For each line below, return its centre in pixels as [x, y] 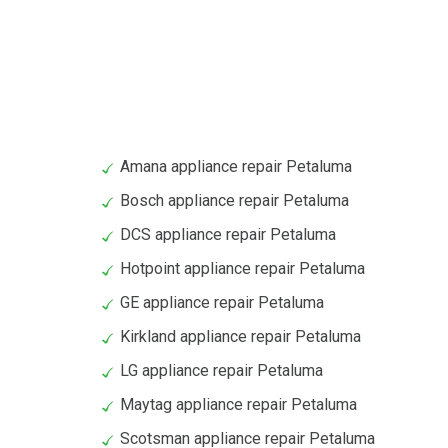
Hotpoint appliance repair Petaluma [242, 269]
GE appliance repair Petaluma [222, 303]
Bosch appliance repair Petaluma [234, 201]
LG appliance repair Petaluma [221, 371]
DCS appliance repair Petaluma [228, 235]
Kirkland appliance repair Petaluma [240, 337]
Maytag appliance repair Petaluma [238, 405]
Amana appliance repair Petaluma [236, 167]
